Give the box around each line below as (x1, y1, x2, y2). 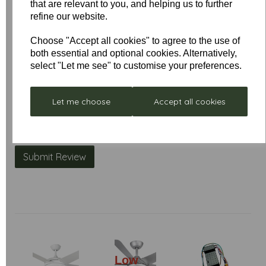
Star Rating (15, 113, 65, 123)
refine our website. (30, 11, 108, 21)
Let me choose (52, 96, 110, 107)
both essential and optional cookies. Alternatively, (30, 48, 237, 58)
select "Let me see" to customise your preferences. (30, 61, 242, 71)
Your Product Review (15, 53, 110, 63)
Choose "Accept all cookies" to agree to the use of (30, 36, 240, 46)
